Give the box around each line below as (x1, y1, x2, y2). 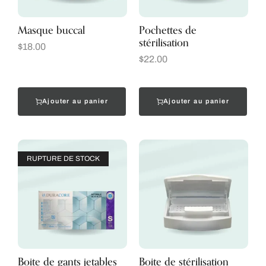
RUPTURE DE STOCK (27, 154, 100, 163)
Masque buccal (18, 21, 85, 39)
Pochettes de (139, 21, 197, 39)
